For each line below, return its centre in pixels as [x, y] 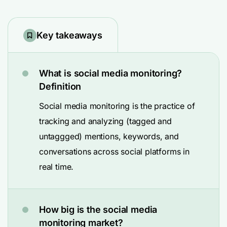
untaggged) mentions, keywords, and [109, 136]
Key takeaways [69, 35]
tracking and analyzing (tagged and [105, 121]
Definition [60, 86]
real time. [56, 167]
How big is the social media [98, 210]
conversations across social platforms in [114, 152]
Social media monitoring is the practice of [117, 106]
